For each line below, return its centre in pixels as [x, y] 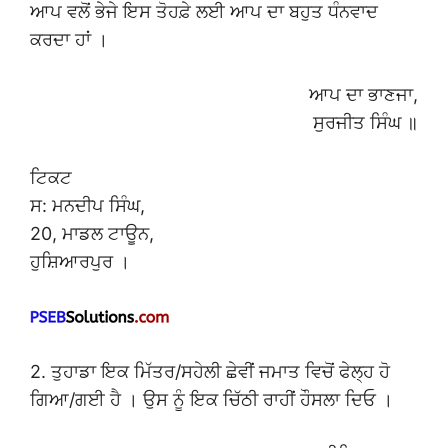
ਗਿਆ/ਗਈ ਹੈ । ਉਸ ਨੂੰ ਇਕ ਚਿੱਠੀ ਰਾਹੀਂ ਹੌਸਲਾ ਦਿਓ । [211, 400]
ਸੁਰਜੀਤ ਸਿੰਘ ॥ [365, 123]
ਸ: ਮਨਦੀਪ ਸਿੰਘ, [87, 206]
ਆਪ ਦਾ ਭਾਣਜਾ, [363, 95]
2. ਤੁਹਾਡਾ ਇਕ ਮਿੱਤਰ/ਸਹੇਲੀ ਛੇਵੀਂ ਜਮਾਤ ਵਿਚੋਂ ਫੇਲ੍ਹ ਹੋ [210, 372]
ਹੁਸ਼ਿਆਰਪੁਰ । [80, 262]
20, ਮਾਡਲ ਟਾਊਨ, [92, 234]
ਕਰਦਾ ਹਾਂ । [69, 40]
